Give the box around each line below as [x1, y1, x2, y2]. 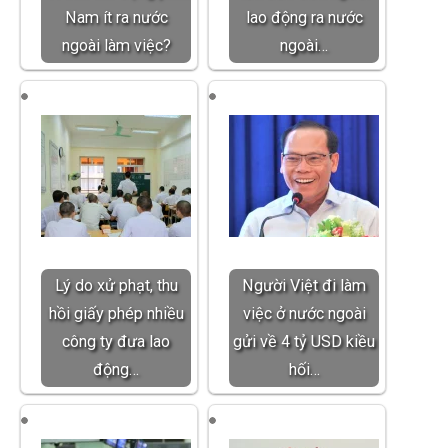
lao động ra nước [245, 7, 363, 27]
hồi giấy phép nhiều [48, 303, 184, 323]
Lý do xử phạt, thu [54, 275, 178, 295]
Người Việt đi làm [242, 275, 366, 295]
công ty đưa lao [62, 331, 170, 351]
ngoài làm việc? [61, 35, 171, 55]
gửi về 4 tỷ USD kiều [233, 331, 375, 351]
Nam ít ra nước [64, 7, 168, 27]
